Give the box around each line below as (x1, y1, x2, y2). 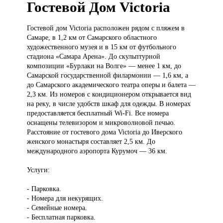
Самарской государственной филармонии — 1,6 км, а (27, 71, 189, 80)
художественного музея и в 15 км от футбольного (27, 43, 177, 51)
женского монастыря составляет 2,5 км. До (27, 137, 156, 146)
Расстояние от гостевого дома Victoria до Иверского (27, 128, 183, 136)
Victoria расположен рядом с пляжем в (69, 24, 185, 32)
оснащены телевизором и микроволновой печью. (27, 118, 176, 127)
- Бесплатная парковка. (27, 213, 96, 222)
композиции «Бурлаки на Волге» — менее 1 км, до (27, 62, 182, 70)
